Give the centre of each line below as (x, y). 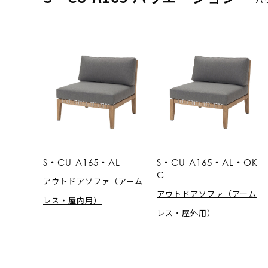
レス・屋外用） (186, 212)
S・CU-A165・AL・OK (207, 162)
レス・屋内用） (72, 200)
